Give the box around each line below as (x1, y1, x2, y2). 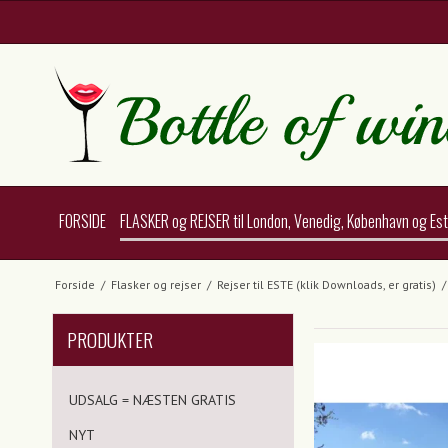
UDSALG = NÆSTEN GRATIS (69, 390, 236, 409)
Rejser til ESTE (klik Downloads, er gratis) (216, 276, 436, 292)
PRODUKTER (67, 324, 153, 354)
